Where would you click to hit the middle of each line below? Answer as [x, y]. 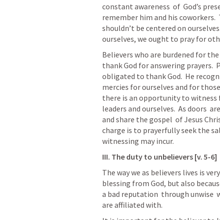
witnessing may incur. [139, 141]
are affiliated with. [134, 205]
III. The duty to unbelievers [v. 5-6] [160, 157]
